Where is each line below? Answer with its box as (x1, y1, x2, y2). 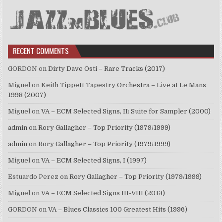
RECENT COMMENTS (13, 45, 69, 56)
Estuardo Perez (8, 173, 59, 181)
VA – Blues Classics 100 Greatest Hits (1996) (48, 206, 188, 214)
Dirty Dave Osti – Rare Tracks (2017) (48, 65, 166, 73)
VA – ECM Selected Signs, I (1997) (41, 157, 147, 165)
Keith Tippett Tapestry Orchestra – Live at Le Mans (41, 81, 207, 89)
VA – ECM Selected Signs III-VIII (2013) (41, 189, 166, 197)
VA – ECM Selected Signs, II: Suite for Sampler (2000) (41, 108, 211, 115)
